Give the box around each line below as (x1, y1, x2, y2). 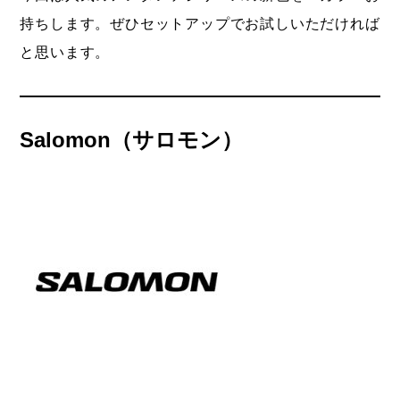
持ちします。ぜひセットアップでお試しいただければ (20, 16, 380, 32)
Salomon (20, 128, 112, 153)
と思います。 (20, 45, 111, 61)
